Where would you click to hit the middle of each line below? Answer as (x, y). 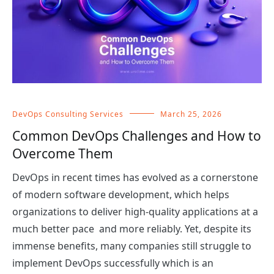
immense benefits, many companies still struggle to (132, 246)
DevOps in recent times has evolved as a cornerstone (135, 177)
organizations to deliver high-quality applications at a (135, 211)
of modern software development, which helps (121, 194)
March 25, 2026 (191, 114)
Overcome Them (63, 153)
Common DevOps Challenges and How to (137, 135)
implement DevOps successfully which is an (113, 263)
